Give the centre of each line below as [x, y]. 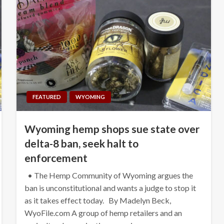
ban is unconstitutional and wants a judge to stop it [110, 187]
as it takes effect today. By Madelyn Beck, [97, 200]
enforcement [56, 157]
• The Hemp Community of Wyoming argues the [108, 175]
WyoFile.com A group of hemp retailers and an [103, 212]
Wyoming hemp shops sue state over [112, 128]
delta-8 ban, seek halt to [81, 143]
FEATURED [46, 96]
